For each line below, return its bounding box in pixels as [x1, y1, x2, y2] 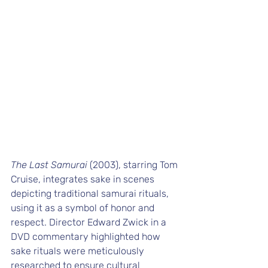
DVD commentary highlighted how [11, 231, 163, 243]
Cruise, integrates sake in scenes [11, 173, 157, 185]
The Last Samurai [11, 159, 87, 171]
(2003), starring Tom [87, 159, 180, 171]
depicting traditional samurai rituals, [11, 188, 171, 200]
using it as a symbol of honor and [11, 202, 157, 214]
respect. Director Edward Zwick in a [11, 217, 169, 229]
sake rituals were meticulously [11, 245, 147, 257]
